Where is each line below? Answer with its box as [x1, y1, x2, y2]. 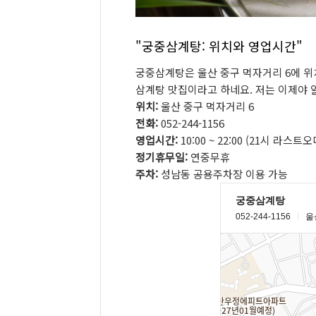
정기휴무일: [135, 150, 188, 164]
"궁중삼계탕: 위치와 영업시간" [135, 37, 303, 55]
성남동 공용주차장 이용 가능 [158, 166, 288, 181]
